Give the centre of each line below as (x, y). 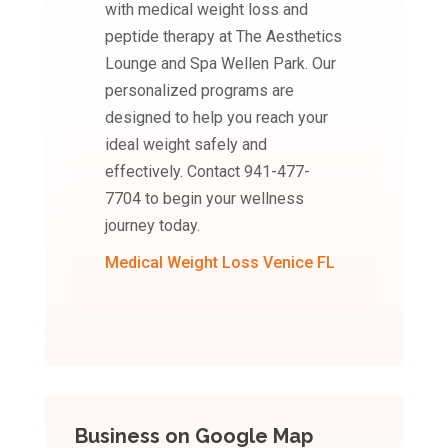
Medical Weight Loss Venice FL (219, 262)
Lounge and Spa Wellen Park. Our (220, 63)
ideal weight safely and (185, 144)
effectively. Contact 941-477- (207, 171)
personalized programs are (199, 90)
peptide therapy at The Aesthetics (223, 36)
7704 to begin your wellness (204, 198)
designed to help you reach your (216, 117)
